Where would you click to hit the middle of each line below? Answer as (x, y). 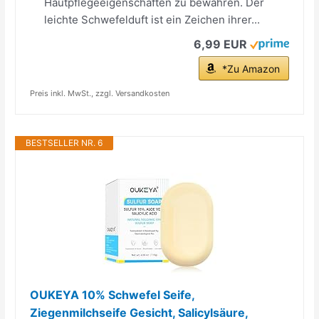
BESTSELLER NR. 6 (64, 142)
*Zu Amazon (251, 68)
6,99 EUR (220, 44)
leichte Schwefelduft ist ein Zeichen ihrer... (152, 19)
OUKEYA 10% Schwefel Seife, (113, 294)
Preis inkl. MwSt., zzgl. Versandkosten (100, 93)
